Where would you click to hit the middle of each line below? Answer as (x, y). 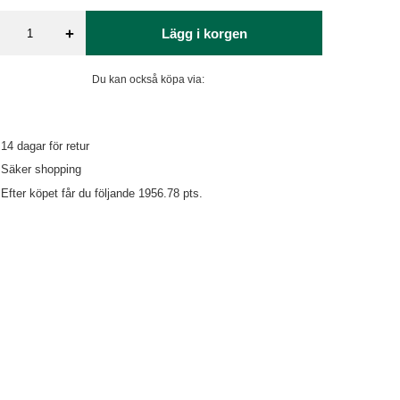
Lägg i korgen (204, 33)
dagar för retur (52, 146)
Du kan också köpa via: (148, 79)
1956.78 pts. (171, 193)
